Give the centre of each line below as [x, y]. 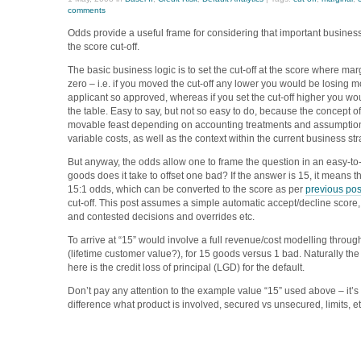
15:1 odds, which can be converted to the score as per [187, 189]
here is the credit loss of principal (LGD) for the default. [186, 268]
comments [87, 10]
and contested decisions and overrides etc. [162, 216]
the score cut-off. [104, 46]
